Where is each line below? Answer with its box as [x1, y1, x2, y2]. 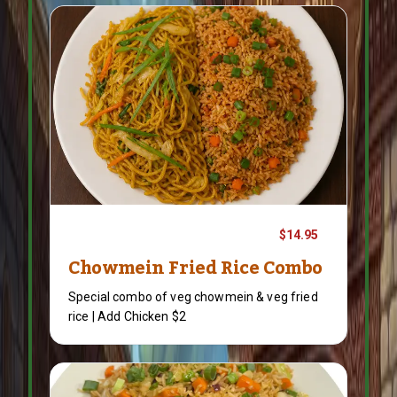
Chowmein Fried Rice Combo [68, 251, 323, 286]
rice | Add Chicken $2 [68, 309, 186, 323]
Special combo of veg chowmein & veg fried [68, 290, 318, 304]
